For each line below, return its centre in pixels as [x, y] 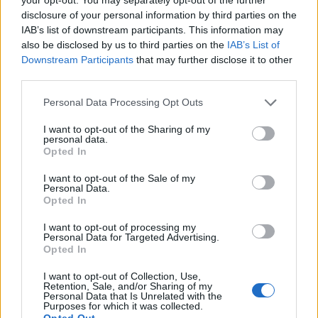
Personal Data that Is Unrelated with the [133, 296]
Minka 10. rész [130, 122]
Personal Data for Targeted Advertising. [131, 237]
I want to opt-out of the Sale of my [119, 178]
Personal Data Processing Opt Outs [123, 102]
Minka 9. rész [128, 190]
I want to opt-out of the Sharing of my [127, 129]
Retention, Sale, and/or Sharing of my [128, 286]
